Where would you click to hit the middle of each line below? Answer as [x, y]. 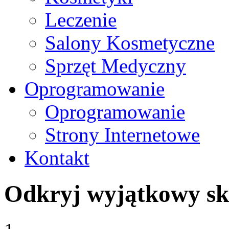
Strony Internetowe [122, 135]
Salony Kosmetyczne [130, 43]
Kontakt [57, 158]
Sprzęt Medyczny [116, 66]
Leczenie [81, 20]
